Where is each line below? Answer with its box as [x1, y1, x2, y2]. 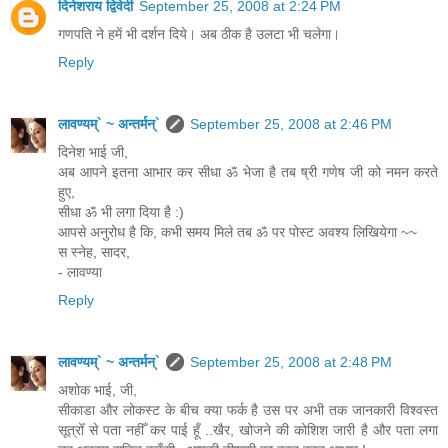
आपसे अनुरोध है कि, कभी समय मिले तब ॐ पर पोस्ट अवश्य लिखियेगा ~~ [58, 224, 417, 241]
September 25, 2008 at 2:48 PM [190, 354, 392, 370]
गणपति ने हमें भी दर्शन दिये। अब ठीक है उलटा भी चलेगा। [58, 26, 340, 43]
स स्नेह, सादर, [58, 244, 130, 261]
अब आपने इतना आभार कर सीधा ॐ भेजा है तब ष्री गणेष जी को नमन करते [58, 164, 438, 181]
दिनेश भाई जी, [58, 144, 128, 161]
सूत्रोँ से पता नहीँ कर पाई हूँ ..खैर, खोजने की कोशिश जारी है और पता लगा [58, 422, 438, 438]
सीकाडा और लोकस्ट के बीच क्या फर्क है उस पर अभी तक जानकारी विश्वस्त [58, 402, 438, 418]
